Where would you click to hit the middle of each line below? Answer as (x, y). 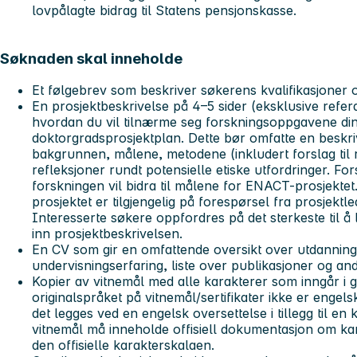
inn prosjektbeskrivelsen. (107, 234)
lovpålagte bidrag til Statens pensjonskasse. (164, 11)
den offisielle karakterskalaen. (123, 345)
